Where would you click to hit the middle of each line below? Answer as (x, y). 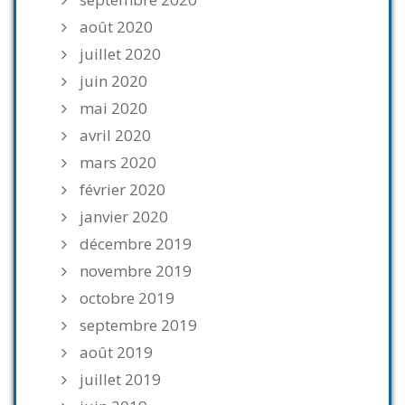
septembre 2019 (138, 325)
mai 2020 (113, 108)
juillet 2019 (120, 380)
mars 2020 (118, 163)
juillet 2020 (120, 54)
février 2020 (122, 190)
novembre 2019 (136, 271)
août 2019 (116, 353)
